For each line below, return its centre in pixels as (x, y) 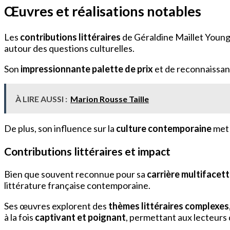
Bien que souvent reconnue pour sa (75, 174)
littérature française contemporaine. (77, 185)
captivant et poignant (80, 217)
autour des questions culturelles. (69, 48)
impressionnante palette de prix (87, 69)
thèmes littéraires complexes (169, 206)
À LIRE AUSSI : (41, 99)
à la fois (20, 217)
